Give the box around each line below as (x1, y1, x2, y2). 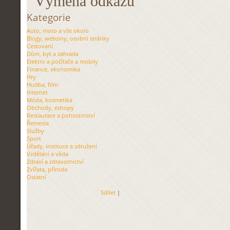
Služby (27, 127, 44, 135)
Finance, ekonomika (27, 65, 80, 73)
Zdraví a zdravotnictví (27, 158, 84, 165)
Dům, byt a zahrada (27, 50, 79, 57)
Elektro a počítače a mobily (27, 57, 98, 65)
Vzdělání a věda (27, 150, 68, 158)
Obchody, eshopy (27, 104, 74, 111)
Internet (27, 88, 48, 96)
